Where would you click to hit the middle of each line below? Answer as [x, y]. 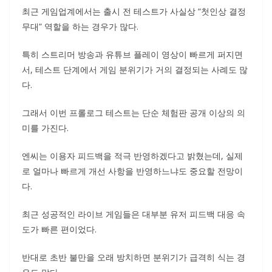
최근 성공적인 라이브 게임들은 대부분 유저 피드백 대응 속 [134, 214]
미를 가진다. [45, 128]
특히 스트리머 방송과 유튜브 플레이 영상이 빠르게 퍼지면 [132, 54]
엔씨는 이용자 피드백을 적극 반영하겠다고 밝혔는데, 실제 [132, 156]
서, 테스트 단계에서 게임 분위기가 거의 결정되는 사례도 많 [135, 70]
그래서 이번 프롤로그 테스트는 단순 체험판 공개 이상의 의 [134, 113]
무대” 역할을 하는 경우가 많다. [80, 26]
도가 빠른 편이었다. [59, 229]
